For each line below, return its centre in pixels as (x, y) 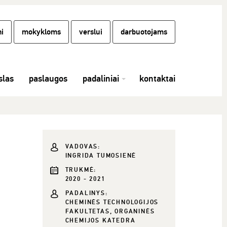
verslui (91, 32)
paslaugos (48, 79)
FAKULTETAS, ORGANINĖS (110, 212)
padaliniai (101, 79)
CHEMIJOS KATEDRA (100, 221)
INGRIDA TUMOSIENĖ (101, 156)
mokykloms (41, 32)
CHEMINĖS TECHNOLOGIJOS (112, 202)
